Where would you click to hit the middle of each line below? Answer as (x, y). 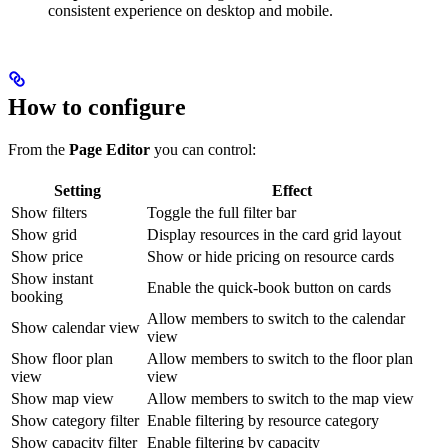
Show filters (49, 213)
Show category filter (75, 421)
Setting (77, 191)
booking (37, 297)
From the (38, 150)
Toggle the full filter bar (221, 213)
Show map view (62, 399)
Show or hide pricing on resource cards (270, 257)
